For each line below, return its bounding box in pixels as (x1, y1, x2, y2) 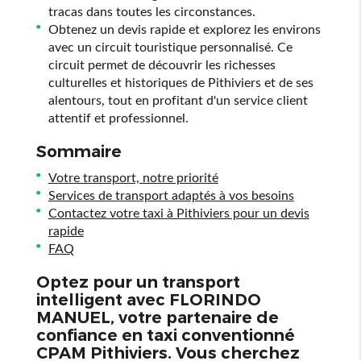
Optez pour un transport (35, 272, 240, 292)
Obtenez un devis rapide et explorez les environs (48, 21, 321, 36)
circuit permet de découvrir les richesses (48, 56, 276, 72)
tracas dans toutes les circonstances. (48, 3, 255, 19)
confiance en (35, 326, 147, 345)
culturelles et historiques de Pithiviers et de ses (48, 74, 313, 89)
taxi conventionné (146, 326, 295, 345)
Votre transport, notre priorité (48, 169, 218, 185)
